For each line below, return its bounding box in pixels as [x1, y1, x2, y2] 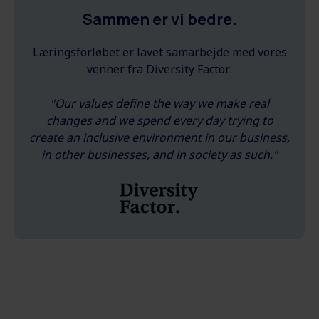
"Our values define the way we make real [50, 95, 269, 111]
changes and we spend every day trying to [46, 112, 273, 128]
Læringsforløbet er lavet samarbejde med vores [32, 43, 287, 60]
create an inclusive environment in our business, [29, 129, 290, 145]
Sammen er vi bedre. [82, 8, 237, 30]
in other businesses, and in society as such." [41, 146, 278, 162]
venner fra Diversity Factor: [87, 61, 232, 77]
